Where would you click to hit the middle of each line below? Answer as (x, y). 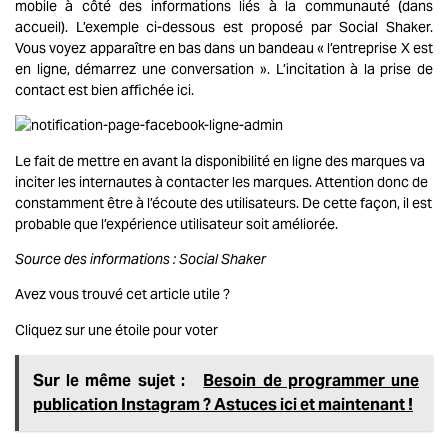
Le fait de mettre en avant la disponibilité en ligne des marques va (220, 160)
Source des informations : (97, 259)
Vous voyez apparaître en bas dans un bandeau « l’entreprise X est (224, 47)
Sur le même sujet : (112, 381)
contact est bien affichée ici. (104, 89)
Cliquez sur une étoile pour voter (116, 329)
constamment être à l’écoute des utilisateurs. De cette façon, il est (223, 202)
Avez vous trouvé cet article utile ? (122, 294)
